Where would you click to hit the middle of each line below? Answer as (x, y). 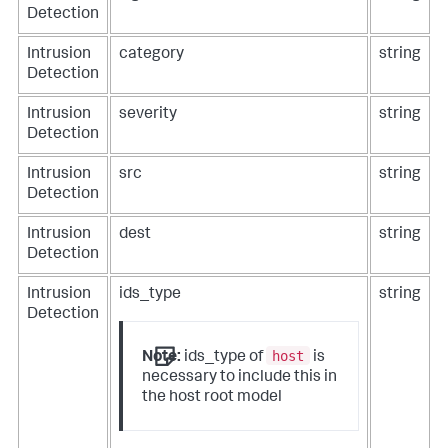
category (151, 54)
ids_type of (224, 357)
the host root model (212, 397)
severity (148, 114)
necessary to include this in (240, 377)
